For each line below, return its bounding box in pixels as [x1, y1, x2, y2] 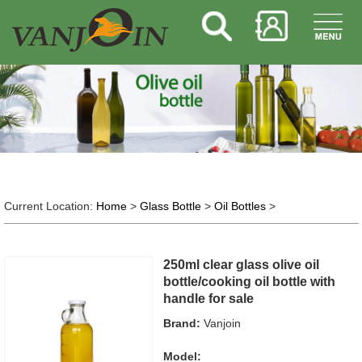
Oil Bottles [213, 199, 266, 213]
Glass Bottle [139, 199, 201, 213]
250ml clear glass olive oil [163, 257, 320, 271]
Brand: [163, 316, 201, 330]
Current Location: [3, 199, 96, 213]
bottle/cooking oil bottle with [163, 274, 336, 288]
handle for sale [163, 291, 255, 305]
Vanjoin [200, 316, 242, 330]
